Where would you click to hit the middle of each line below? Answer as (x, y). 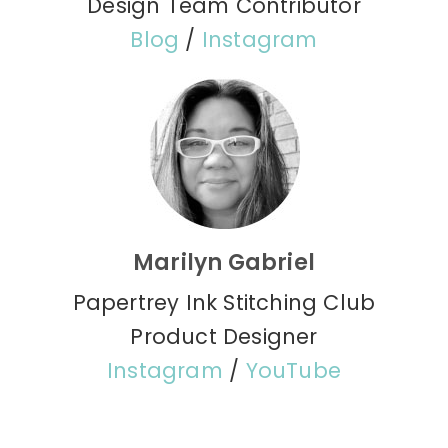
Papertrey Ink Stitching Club (224, 303)
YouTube (293, 371)
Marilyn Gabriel (224, 263)
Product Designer (224, 337)
